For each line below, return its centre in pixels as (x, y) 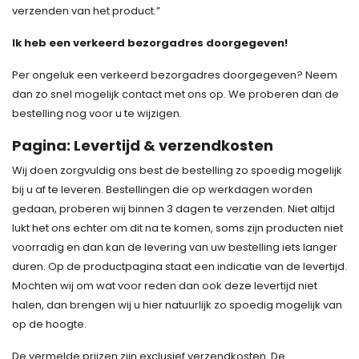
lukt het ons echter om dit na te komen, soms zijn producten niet (177, 228)
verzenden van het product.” (86, 11)
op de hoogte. (49, 324)
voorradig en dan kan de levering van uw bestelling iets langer (175, 247)
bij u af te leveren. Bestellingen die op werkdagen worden (162, 190)
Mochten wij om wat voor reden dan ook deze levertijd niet (165, 286)
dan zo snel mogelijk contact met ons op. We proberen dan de (175, 94)
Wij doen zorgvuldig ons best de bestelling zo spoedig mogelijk (177, 170)
